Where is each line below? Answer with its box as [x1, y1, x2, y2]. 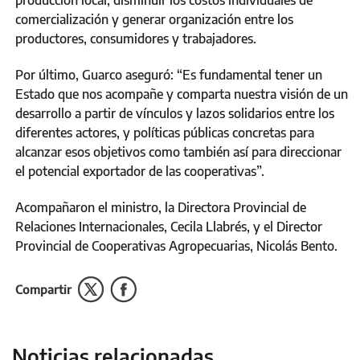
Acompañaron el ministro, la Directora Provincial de [15, 199, 306, 216]
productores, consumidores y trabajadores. [15, 31, 256, 47]
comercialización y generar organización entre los [15, 11, 293, 28]
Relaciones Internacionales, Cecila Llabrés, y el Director [15, 219, 322, 235]
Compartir [15, 282, 72, 297]
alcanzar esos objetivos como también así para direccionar [15, 144, 342, 161]
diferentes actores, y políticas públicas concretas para [15, 125, 314, 141]
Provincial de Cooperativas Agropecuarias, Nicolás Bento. [15, 238, 337, 255]
